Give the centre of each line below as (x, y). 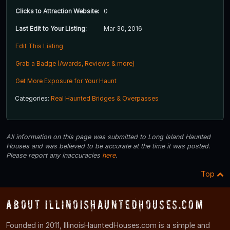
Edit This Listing (39, 46)
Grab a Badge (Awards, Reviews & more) (75, 63)
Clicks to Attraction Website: (57, 11)
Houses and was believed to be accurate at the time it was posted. (108, 146)
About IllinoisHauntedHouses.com (105, 204)
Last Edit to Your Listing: (51, 28)
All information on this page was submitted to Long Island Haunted (108, 137)
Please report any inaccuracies (54, 155)
